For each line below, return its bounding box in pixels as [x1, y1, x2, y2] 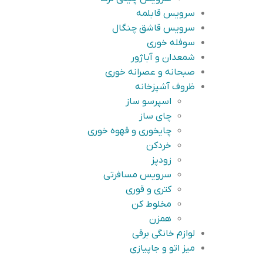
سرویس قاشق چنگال [112, 22, 195, 34]
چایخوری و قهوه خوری [87, 125, 171, 137]
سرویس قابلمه [136, 8, 195, 19]
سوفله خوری [147, 37, 195, 49]
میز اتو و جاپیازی [130, 242, 195, 254]
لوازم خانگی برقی [132, 228, 195, 240]
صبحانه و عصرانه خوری [105, 66, 195, 78]
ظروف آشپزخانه [135, 81, 195, 93]
